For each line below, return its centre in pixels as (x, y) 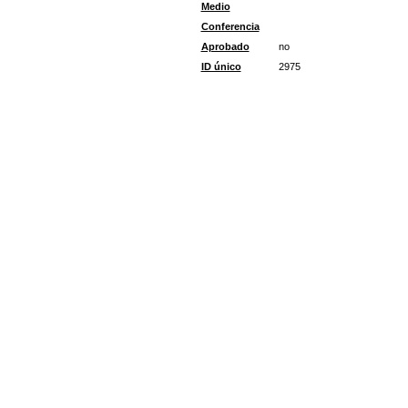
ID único (221, 66)
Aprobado (225, 46)
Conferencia (230, 26)
